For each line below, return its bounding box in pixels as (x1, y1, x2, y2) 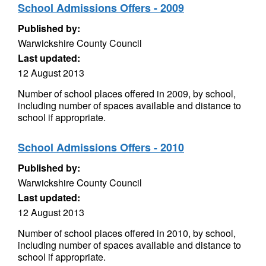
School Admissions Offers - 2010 (18, 140, 184, 155)
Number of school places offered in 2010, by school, (18, 226, 236, 240)
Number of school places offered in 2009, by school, (18, 87, 236, 100)
